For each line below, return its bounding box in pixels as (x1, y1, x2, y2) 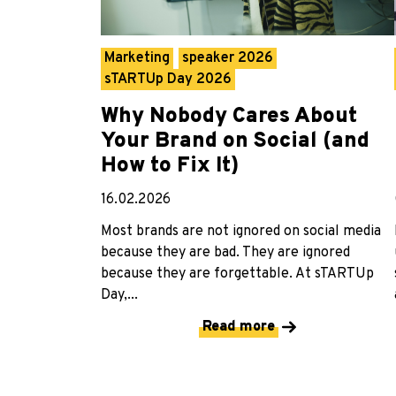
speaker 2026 (182, 49, 273, 67)
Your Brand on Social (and (101, 127, 369, 155)
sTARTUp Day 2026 (104, 70, 232, 88)
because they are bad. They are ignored (101, 243, 350, 262)
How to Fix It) (101, 152, 239, 179)
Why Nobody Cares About (101, 103, 357, 130)
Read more (202, 317, 275, 336)
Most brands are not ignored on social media (101, 222, 381, 240)
